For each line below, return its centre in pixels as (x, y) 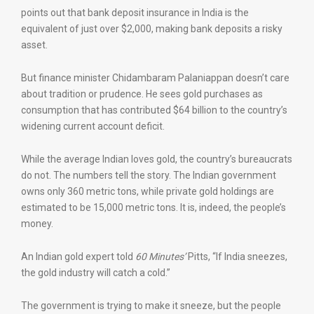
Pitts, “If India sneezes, (237, 257)
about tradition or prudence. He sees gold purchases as (142, 94)
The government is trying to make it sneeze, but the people (151, 306)
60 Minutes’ (161, 257)
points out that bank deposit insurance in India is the (135, 13)
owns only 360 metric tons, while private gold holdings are (148, 191)
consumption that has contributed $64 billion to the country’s (154, 110)
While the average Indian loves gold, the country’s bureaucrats (157, 159)
